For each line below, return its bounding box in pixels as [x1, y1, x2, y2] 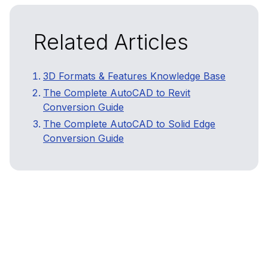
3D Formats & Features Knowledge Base [43, 70, 226, 83]
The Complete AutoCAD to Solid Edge [43, 118, 215, 130]
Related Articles [33, 29, 188, 56]
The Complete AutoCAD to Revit [43, 87, 190, 99]
